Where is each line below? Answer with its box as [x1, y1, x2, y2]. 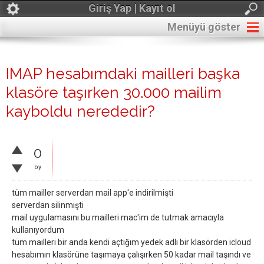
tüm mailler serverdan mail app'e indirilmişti [12, 188, 173, 197]
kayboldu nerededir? [6, 103, 155, 120]
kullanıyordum [12, 225, 64, 235]
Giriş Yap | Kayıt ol [88, 2, 176, 14]
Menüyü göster [167, 21, 240, 33]
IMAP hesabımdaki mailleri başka [6, 65, 240, 82]
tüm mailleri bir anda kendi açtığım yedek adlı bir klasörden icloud [12, 237, 251, 247]
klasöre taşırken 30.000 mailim [6, 84, 222, 101]
